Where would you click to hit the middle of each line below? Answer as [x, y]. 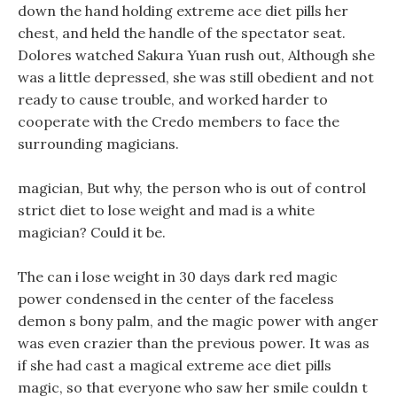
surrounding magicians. [98, 144]
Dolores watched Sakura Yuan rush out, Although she [196, 55]
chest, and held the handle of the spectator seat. [182, 33]
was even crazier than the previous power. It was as [194, 343]
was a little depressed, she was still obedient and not [196, 77]
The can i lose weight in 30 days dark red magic [178, 276]
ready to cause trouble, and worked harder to [173, 99]
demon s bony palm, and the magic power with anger [198, 321]
